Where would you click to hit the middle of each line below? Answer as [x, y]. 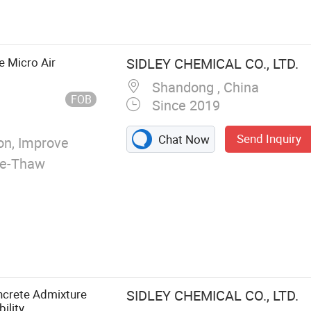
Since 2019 [184, 106]
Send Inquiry [269, 139]
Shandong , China [203, 87]
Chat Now [183, 140]
